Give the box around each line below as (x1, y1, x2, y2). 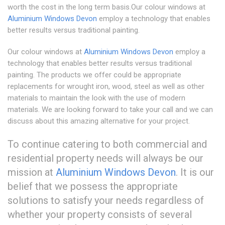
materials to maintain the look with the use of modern (8, 93, 185, 103)
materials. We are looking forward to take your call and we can (8, 105, 213, 115)
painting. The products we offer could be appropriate (8, 70, 181, 80)
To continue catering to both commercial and (8, 138, 207, 151)
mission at (8, 166, 56, 179)
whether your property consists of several (8, 208, 192, 221)
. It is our (176, 166, 214, 179)
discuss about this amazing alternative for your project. (8, 117, 190, 126)
